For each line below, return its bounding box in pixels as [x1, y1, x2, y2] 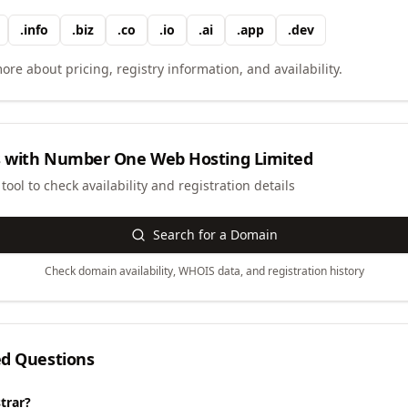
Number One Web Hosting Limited [44, 148, 313, 169]
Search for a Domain [152, 226, 278, 243]
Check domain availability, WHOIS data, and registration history [44, 263, 364, 279]
